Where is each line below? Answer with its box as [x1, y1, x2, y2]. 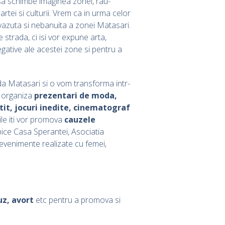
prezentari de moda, [34, 89, 117, 101]
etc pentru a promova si [34, 194, 121, 205]
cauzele [64, 114, 95, 125]
